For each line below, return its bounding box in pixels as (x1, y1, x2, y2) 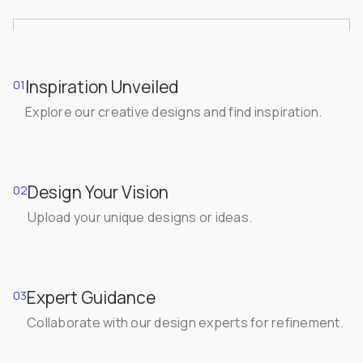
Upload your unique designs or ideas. (28, 208, 252, 227)
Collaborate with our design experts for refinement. (27, 314, 344, 332)
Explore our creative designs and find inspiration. (25, 103, 322, 122)
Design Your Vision (28, 181, 169, 204)
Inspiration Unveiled (25, 75, 178, 99)
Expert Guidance (27, 286, 156, 310)
